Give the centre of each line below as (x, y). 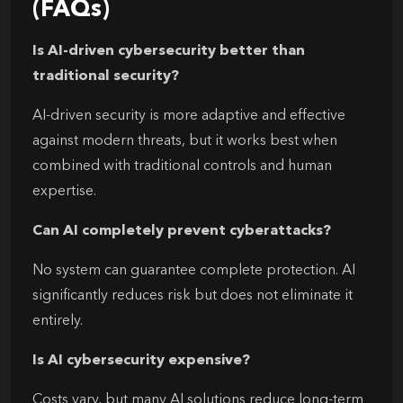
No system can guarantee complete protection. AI (194, 270)
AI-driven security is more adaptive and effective (189, 116)
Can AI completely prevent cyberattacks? (182, 231)
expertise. (64, 191)
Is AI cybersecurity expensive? (141, 360)
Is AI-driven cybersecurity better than (169, 51)
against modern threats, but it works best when (185, 141)
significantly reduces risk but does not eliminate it (193, 296)
